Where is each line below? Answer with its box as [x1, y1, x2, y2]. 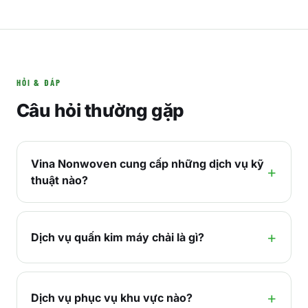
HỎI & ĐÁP [16, 77, 61, 88]
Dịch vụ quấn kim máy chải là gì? [31, 230, 204, 244]
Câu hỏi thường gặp [16, 100, 184, 121]
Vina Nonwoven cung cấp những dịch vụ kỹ [31, 157, 264, 170]
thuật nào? [31, 173, 88, 187]
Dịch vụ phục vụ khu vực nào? [31, 291, 192, 305]
